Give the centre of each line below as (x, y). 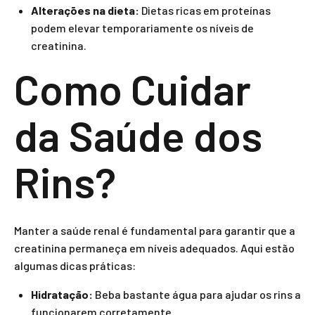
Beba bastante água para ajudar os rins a (197, 294)
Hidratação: (62, 294)
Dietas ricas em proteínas (205, 10)
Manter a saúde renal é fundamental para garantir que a (155, 230)
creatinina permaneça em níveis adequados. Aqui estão (154, 248)
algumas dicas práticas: (75, 265)
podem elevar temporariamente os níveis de (142, 28)
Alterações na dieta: (85, 10)
